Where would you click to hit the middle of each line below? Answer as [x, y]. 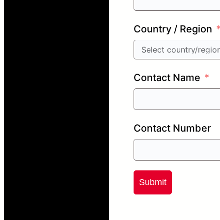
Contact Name [167, 77]
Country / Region [173, 29]
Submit [153, 182]
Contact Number [172, 128]
